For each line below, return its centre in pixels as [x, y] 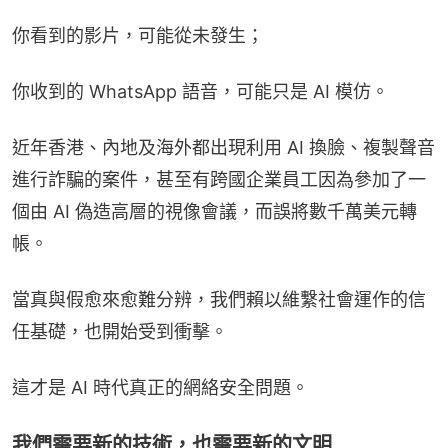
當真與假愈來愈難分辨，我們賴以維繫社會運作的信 [219, 299]
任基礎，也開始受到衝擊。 [120, 331]
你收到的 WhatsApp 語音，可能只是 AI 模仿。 [200, 91]
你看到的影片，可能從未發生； [138, 35]
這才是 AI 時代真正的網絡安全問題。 [160, 387]
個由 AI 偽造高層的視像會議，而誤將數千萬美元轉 [214, 211]
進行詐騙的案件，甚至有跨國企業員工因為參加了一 [219, 179]
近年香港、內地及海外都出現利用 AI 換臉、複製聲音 [223, 147]
